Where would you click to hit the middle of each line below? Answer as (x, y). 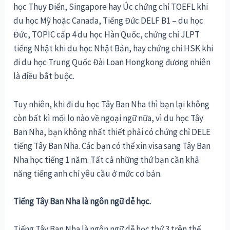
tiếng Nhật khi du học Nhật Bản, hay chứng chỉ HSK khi (113, 49)
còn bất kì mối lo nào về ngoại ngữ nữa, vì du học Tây (109, 118)
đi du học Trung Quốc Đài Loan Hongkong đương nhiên (112, 62)
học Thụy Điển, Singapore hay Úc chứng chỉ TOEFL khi (111, 7)
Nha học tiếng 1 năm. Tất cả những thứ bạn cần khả (107, 159)
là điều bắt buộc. (44, 76)
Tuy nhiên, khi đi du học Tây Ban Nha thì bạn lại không (112, 104)
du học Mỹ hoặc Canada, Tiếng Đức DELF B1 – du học (109, 21)
